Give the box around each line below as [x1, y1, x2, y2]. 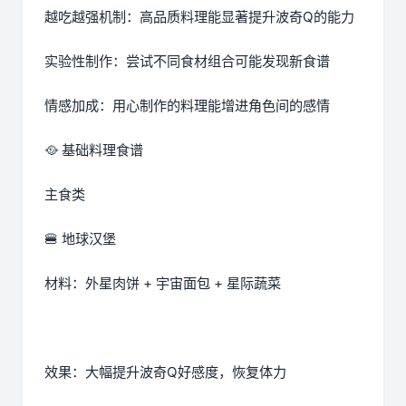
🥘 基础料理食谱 [44, 141, 143, 159]
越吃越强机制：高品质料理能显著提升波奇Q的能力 [44, 8, 354, 26]
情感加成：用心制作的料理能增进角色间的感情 [44, 97, 330, 115]
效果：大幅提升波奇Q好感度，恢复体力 [44, 363, 286, 382]
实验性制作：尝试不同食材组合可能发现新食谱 [44, 53, 330, 71]
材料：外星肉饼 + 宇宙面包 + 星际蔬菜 [44, 275, 281, 293]
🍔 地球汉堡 [44, 230, 116, 248]
